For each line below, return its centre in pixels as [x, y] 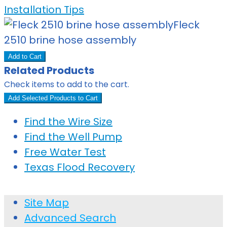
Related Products [49, 70]
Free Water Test [65, 152]
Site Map [47, 202]
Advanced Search [70, 218]
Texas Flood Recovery [80, 167]
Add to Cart [25, 56]
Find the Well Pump [73, 137]
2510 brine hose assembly [70, 40]
